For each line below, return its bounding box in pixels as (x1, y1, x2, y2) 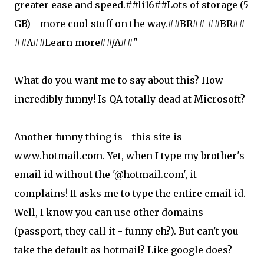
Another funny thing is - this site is (14, 131, 182, 143)
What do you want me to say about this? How (14, 74, 223, 86)
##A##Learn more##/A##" (14, 37, 138, 48)
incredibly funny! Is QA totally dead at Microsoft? (14, 93, 245, 105)
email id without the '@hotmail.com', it (14, 169, 197, 180)
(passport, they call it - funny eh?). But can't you (14, 225, 239, 237)
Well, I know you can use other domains (14, 206, 203, 218)
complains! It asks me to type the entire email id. (14, 187, 246, 199)
